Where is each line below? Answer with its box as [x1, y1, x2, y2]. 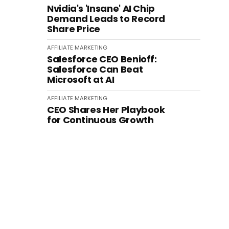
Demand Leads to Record [47, 12, 166, 25]
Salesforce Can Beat [47, 63, 143, 76]
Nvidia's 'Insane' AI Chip [47, 2, 155, 15]
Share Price [47, 22, 101, 35]
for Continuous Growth [47, 113, 154, 126]
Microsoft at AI [47, 73, 114, 86]
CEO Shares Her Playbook [47, 103, 165, 116]
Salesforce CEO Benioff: [47, 53, 157, 65]
